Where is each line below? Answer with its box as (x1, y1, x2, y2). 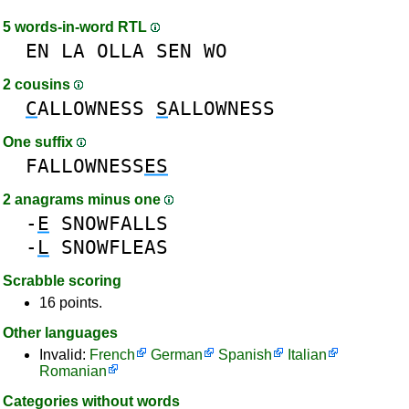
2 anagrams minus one (3, 192, 164, 207)
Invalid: (39, 347, 89, 362)
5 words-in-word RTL (3, 19, 151, 35)
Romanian (39, 363, 107, 379)
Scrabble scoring (3, 273, 121, 288)
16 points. (39, 295, 102, 310)
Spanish (218, 347, 272, 362)
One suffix (3, 134, 77, 150)
